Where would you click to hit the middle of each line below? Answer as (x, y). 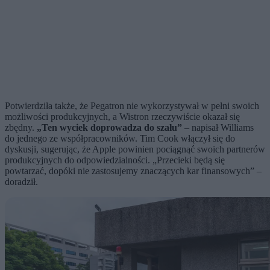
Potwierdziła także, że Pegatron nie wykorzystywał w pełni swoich (132, 105)
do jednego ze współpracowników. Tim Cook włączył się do (120, 138)
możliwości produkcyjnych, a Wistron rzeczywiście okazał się (122, 116)
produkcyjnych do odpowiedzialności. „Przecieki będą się (115, 160)
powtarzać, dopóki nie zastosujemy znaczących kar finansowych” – (133, 171)
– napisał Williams (218, 127)
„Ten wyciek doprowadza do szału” (109, 127)
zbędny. (21, 127)
